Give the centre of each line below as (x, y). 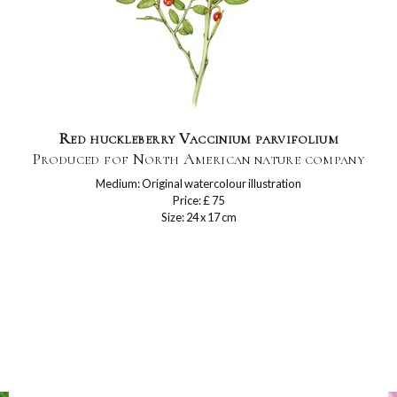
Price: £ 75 (198, 200)
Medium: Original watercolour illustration (198, 183)
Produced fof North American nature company (198, 159)
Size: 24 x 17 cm (198, 217)
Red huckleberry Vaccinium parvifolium (198, 138)
